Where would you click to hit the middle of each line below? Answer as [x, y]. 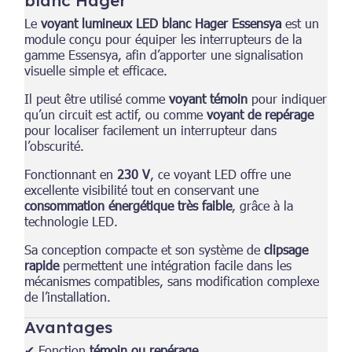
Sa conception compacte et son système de [145, 249]
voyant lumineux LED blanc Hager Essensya [161, 23]
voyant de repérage [260, 114]
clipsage [286, 249]
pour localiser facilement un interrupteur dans [151, 130]
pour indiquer [288, 98]
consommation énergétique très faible [128, 205]
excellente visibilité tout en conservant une [142, 189]
